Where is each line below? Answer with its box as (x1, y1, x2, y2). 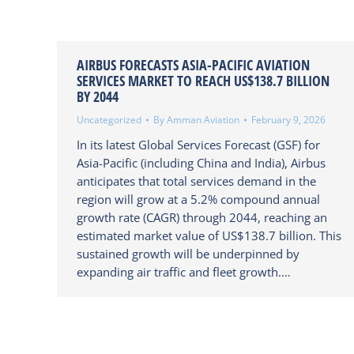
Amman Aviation (167, 113, 239, 126)
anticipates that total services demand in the (77, 173, 316, 189)
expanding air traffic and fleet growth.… (77, 264, 291, 280)
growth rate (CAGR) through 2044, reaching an (77, 209, 327, 225)
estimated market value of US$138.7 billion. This (77, 228, 341, 243)
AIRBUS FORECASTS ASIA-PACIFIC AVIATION (77, 55, 310, 74)
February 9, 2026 (251, 113, 326, 126)
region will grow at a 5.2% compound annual (77, 191, 320, 207)
